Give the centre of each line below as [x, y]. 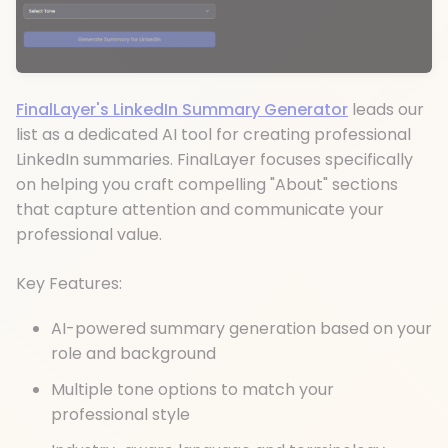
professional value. [89, 234]
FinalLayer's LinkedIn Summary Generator [182, 109]
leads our [386, 109]
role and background [133, 353]
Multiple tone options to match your [192, 390]
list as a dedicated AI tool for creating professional [213, 134]
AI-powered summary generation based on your [241, 328]
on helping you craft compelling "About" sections [207, 184]
